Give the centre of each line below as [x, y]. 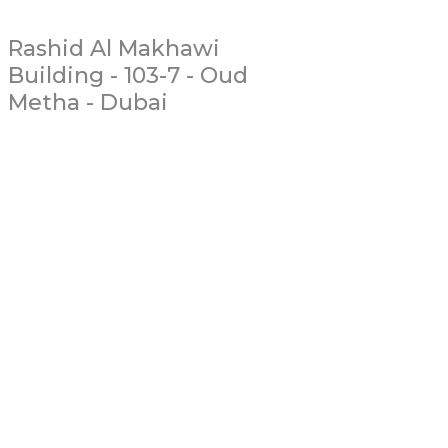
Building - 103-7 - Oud [128, 75]
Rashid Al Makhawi [114, 48]
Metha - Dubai [88, 102]
